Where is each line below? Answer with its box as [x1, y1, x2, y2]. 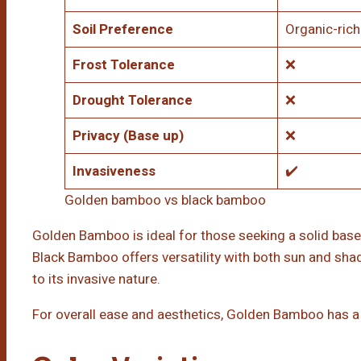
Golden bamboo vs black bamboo [64, 190, 266, 211]
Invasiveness [72, 161, 156, 182]
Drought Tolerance [72, 90, 193, 111]
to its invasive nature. [32, 269, 160, 290]
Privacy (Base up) [72, 126, 184, 147]
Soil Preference [72, 19, 173, 40]
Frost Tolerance [72, 55, 175, 76]
